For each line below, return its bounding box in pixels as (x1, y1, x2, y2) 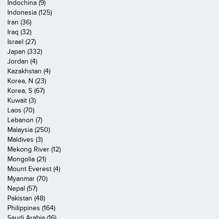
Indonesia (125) (7, 8, 52, 17)
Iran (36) (7, 18, 31, 26)
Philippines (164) (7, 204, 55, 212)
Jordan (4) (7, 57, 37, 66)
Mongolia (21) (7, 155, 46, 163)
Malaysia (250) (7, 126, 50, 134)
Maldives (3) (7, 135, 43, 144)
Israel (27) (7, 38, 36, 46)
